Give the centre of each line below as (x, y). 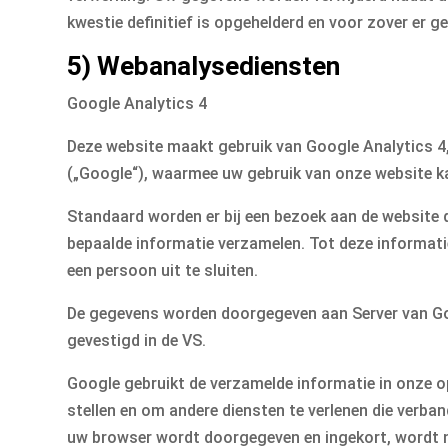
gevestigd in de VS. (137, 341)
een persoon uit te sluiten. (163, 271)
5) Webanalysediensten (204, 66)
